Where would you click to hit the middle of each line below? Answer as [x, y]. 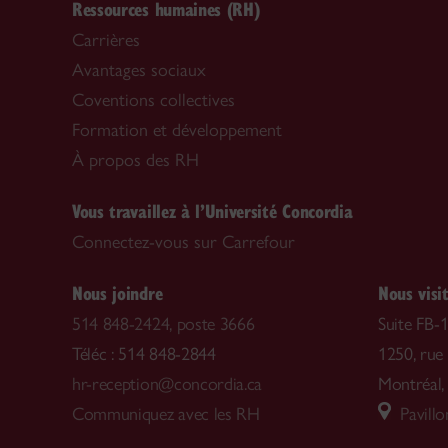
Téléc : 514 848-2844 [144, 354]
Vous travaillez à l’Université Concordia [212, 211]
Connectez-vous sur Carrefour [183, 242]
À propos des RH [135, 160]
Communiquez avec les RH [166, 414]
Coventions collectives [153, 100]
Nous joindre [117, 293]
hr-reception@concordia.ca [167, 384]
